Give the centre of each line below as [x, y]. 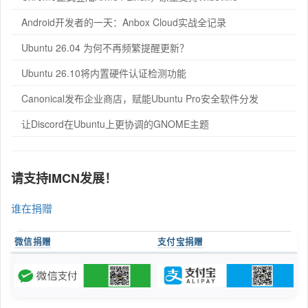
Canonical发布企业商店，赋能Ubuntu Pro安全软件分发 [140, 98]
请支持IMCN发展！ [64, 178]
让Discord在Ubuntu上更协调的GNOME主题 [115, 124]
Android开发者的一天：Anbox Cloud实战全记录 [124, 22]
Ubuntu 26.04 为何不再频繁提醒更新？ [105, 47]
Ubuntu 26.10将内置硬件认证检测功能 [104, 73]
